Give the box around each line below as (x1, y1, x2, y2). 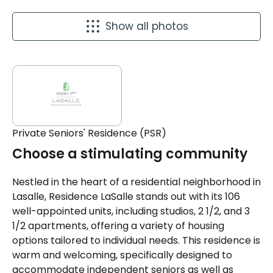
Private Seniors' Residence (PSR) (12, 126, 166, 141)
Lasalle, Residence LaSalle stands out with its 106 (12, 190, 240, 204)
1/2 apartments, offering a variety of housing (12, 219, 224, 233)
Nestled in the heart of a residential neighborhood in (12, 175, 261, 190)
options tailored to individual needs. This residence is (12, 233, 260, 248)
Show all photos (105, 19, 188, 34)
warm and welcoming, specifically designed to (12, 248, 232, 263)
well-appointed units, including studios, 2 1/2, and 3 (12, 204, 250, 219)
